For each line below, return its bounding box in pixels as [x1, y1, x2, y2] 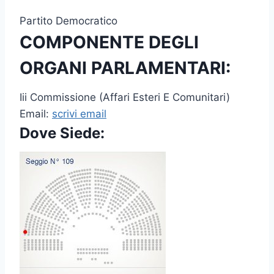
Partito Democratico [20, 15, 117, 28]
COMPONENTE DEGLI [20, 32, 199, 53]
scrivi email [52, 108, 106, 120]
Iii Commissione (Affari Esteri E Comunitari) [20, 91, 230, 104]
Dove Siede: [20, 124, 105, 143]
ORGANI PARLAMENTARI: [20, 57, 231, 79]
